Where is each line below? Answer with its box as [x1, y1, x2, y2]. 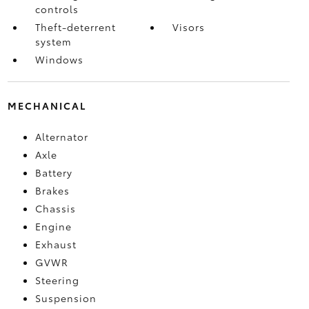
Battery [34, 165, 72, 179]
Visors [172, 19, 206, 34]
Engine [34, 219, 72, 233]
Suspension [34, 290, 97, 305]
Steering [34, 272, 79, 287]
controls [34, 1, 79, 16]
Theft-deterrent [34, 19, 116, 34]
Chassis [34, 201, 76, 215]
